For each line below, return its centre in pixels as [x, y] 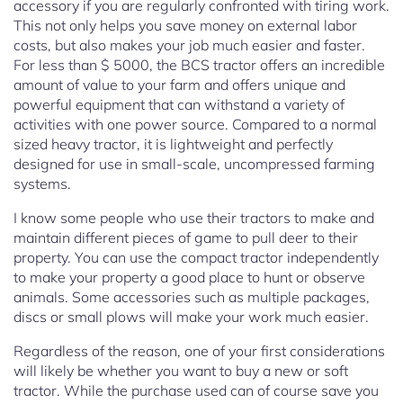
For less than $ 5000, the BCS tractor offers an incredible [199, 65]
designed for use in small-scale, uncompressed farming [194, 164]
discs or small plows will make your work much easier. [191, 317]
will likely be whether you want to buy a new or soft [181, 371]
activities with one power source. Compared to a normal [195, 125]
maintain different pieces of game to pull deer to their [186, 238]
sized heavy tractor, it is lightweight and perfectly [173, 144]
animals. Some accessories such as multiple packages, [192, 297]
